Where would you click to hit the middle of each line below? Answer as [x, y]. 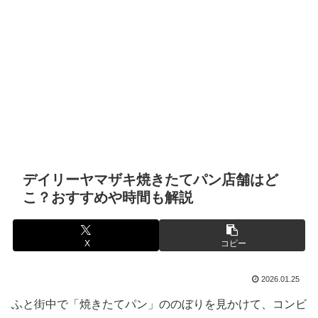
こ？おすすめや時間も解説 [108, 198]
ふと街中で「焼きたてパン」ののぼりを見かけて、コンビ [159, 305]
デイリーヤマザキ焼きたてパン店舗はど [150, 180]
